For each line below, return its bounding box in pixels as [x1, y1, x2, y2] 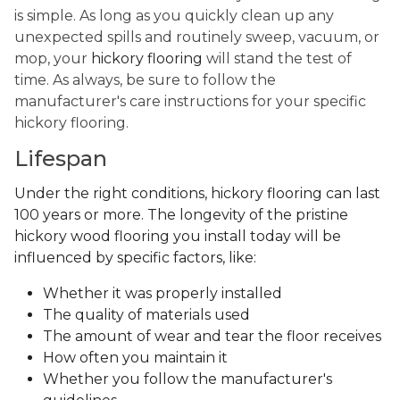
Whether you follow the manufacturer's [43, 371, 332, 388]
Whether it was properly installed [43, 285, 286, 303]
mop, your [14, 50, 91, 68]
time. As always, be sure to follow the [14, 71, 276, 89]
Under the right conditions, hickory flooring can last [14, 185, 380, 203]
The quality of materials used [43, 306, 254, 324]
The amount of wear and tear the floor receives [43, 328, 381, 346]
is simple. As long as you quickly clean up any [14, 7, 334, 25]
